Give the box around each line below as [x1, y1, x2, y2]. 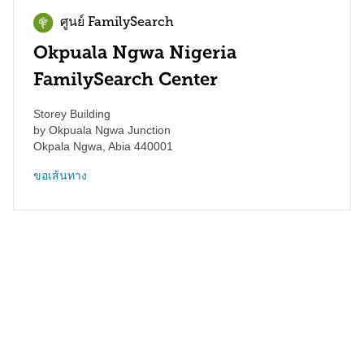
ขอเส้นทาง [33, 169, 87, 182]
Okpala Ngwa [33, 140, 102, 153]
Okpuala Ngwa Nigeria [33, 41, 236, 63]
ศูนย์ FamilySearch [60, 16, 174, 29]
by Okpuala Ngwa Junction [33, 123, 171, 136]
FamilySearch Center [33, 68, 218, 90]
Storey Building [33, 107, 110, 120]
